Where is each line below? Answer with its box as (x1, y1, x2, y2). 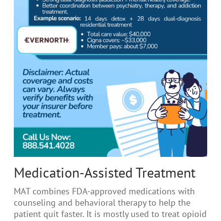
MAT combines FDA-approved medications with (14, 185, 195, 197)
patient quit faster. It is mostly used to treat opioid (14, 208, 207, 220)
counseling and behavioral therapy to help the (14, 197, 190, 208)
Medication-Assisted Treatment (14, 163, 195, 182)
